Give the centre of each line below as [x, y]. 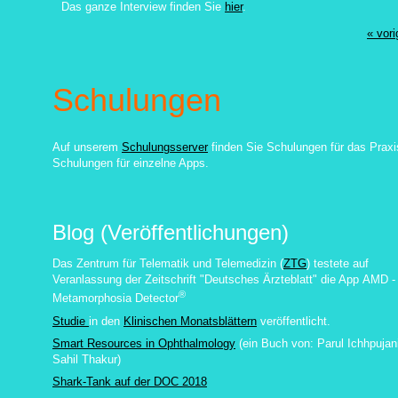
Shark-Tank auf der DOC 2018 [130, 382]
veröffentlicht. [294, 321]
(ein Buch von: [276, 343]
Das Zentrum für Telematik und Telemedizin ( [168, 264]
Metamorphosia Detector [115, 298]
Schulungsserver [165, 147]
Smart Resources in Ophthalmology [144, 343]
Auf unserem [87, 147]
